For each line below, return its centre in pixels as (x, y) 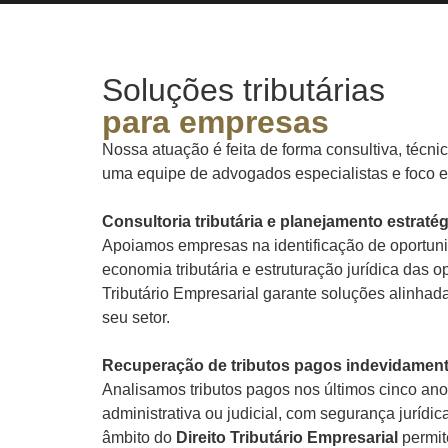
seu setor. (136, 317)
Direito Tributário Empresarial (287, 437)
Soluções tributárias (243, 89)
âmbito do (139, 437)
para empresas (215, 121)
